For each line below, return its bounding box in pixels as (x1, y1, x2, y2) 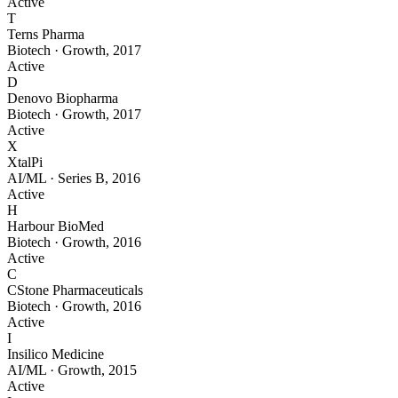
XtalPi (7, 155, 43, 171)
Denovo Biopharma (7, 91, 118, 107)
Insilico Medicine (7, 346, 104, 362)
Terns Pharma (7, 27, 84, 43)
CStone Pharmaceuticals (7, 283, 143, 298)
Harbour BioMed (7, 219, 104, 235)
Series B (58, 171, 105, 187)
